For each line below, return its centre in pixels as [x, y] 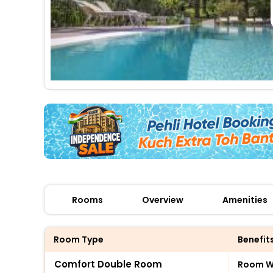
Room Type [79, 239]
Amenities [245, 200]
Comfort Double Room [108, 264]
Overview [163, 200]
